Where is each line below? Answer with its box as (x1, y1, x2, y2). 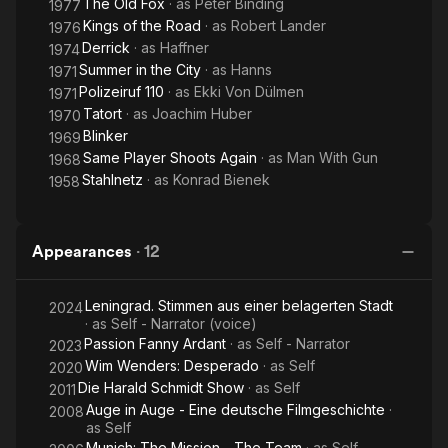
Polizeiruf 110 (79, 83, 164, 100)
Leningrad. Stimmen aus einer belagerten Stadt (85, 297, 393, 314)
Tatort (83, 105, 122, 122)
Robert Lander (231, 17, 326, 34)
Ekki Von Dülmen (194, 83, 304, 100)
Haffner (160, 39, 209, 56)
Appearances (32, 242, 132, 261)
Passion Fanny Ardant (84, 335, 226, 352)
